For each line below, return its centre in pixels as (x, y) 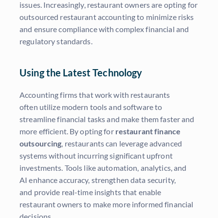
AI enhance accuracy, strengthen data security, (98, 180)
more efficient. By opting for (67, 131)
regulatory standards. (56, 41)
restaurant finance (148, 131)
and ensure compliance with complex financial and (104, 29)
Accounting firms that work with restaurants (95, 95)
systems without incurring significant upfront (96, 156)
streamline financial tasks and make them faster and (107, 119)
